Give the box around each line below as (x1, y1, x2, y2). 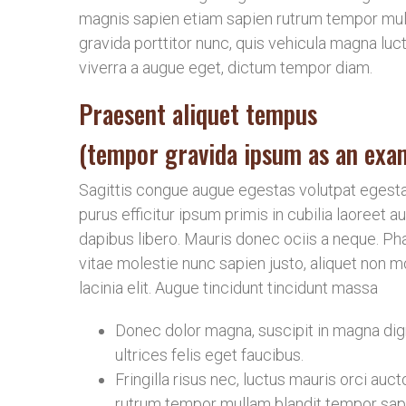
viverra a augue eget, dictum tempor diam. (79, 58, 372, 77)
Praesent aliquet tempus (79, 95, 317, 132)
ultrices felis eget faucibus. (115, 345, 304, 364)
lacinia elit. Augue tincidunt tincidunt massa (79, 278, 378, 297)
